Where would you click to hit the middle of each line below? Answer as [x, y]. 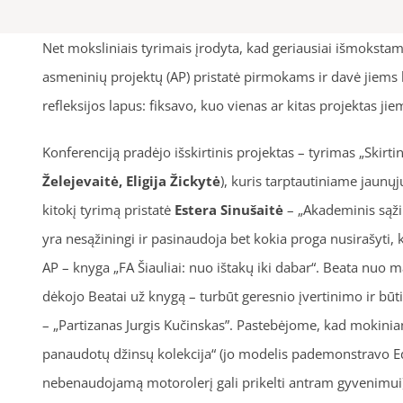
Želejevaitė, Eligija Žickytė [131, 181]
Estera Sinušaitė [228, 210]
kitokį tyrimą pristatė [108, 210]
